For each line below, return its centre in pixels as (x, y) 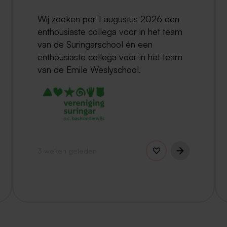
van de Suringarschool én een (95, 44)
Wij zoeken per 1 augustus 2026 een (108, 19)
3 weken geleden (67, 150)
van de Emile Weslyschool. (89, 70)
